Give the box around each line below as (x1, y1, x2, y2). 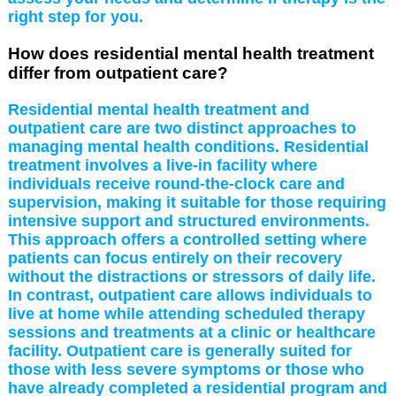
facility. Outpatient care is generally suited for (7, 341, 352, 360)
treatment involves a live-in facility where (7, 156, 317, 174)
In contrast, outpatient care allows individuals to (7, 286, 372, 304)
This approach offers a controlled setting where (7, 230, 367, 248)
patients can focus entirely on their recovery (7, 248, 342, 267)
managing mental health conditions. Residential (7, 137, 369, 156)
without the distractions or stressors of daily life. (7, 267, 376, 286)
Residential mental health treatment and (7, 100, 309, 118)
